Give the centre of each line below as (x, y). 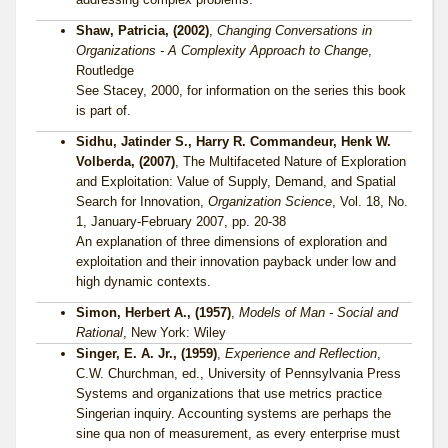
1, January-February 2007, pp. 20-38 (181, 222)
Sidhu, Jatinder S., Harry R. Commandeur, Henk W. (233, 142)
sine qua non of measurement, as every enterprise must (238, 434)
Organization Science (270, 202)
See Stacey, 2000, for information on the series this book (241, 91)
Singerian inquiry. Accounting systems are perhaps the (233, 414)
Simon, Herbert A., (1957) (153, 313)
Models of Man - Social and (318, 313)
